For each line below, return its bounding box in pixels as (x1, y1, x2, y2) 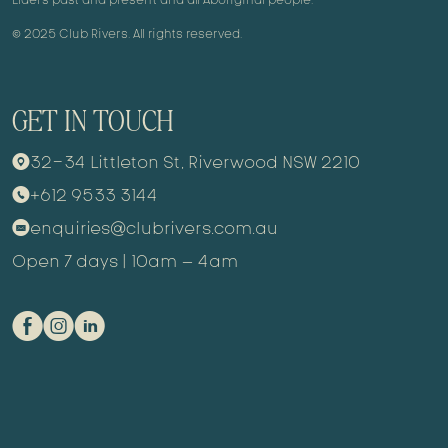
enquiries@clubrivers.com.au (30, 216, 278, 238)
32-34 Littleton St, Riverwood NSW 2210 (30, 150, 360, 172)
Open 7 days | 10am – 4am (12, 249, 238, 271)
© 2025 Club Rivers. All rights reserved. (12, 25, 242, 41)
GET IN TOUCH (12, 103, 174, 137)
